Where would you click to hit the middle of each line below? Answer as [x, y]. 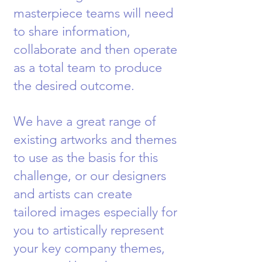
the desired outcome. [77, 86]
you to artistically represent [89, 230]
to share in [43, 31]
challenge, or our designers [90, 176]
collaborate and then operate [95, 49]
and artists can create [73, 194]
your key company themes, [89, 248]
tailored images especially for [95, 212]
